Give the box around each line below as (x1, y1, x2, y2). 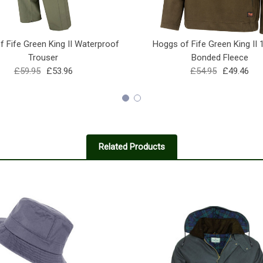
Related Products (99, 141, 165, 153)
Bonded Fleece (191, 52, 248, 63)
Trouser (28, 52, 59, 63)
